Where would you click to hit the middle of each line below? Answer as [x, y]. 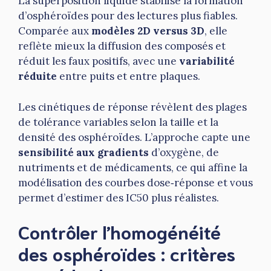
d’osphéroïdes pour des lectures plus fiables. [128, 16]
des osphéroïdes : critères [127, 253]
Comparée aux [55, 31]
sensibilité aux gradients [83, 152]
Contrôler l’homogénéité [119, 232]
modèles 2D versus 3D [148, 31]
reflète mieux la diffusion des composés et [122, 46]
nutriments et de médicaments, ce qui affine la [133, 167]
